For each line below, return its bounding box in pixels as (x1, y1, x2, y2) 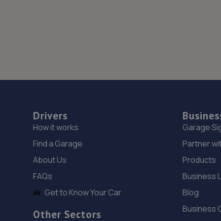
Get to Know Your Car (44, 187, 121, 198)
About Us (33, 154, 67, 166)
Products (182, 154, 216, 166)
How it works (33, 122, 79, 133)
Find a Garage (33, 138, 83, 149)
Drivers (33, 109, 68, 123)
